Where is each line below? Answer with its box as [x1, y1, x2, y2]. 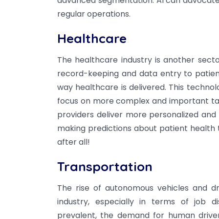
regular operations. [57, 8, 131, 20]
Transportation [57, 158, 153, 175]
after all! [57, 136, 90, 148]
